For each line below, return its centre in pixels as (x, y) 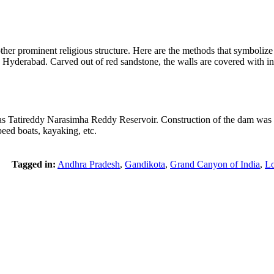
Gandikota (145, 165)
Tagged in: (34, 165)
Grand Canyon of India (215, 165)
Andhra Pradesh (89, 165)
